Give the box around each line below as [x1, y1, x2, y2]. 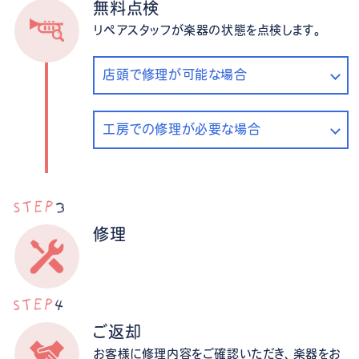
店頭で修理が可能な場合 [103, 68, 248, 82]
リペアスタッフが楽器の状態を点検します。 [93, 23, 323, 36]
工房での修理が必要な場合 [103, 123, 261, 136]
